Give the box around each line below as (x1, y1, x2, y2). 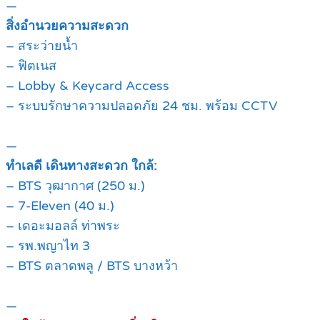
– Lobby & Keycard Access (6, 78, 169, 94)
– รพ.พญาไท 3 (6, 238, 90, 254)
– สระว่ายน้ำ (6, 38, 78, 54)
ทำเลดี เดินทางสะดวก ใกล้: (6, 158, 157, 174)
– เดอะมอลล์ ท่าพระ (6, 218, 120, 234)
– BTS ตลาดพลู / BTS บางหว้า (6, 258, 178, 274)
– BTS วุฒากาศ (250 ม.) (6, 178, 145, 194)
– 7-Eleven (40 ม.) (6, 198, 114, 214)
